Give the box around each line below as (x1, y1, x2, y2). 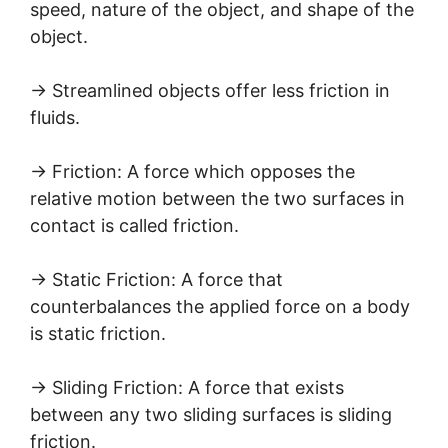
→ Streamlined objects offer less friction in (30, 79, 390, 101)
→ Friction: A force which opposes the (30, 160, 355, 182)
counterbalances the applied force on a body (30, 295, 410, 317)
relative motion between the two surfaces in (30, 187, 405, 209)
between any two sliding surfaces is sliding (30, 403, 392, 425)
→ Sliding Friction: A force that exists (30, 376, 344, 398)
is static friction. (30, 322, 166, 344)
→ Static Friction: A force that (30, 268, 283, 290)
